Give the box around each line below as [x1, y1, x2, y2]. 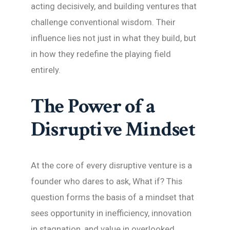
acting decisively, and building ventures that [31, 1, 197, 12]
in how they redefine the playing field [31, 49, 171, 60]
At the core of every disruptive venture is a [31, 160, 192, 171]
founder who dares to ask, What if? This [31, 176, 182, 187]
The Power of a [31, 93, 155, 120]
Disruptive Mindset [31, 116, 195, 143]
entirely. [31, 65, 61, 75]
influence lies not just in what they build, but [31, 33, 196, 44]
